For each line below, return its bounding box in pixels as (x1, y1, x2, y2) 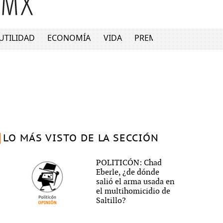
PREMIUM (134, 32, 173, 44)
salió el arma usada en (96, 177, 175, 187)
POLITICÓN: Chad (96, 158, 162, 168)
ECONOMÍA (47, 32, 91, 44)
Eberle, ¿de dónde (96, 167, 160, 177)
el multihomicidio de (96, 186, 171, 196)
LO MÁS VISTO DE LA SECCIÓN (2, 133, 159, 144)
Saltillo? (96, 196, 126, 206)
